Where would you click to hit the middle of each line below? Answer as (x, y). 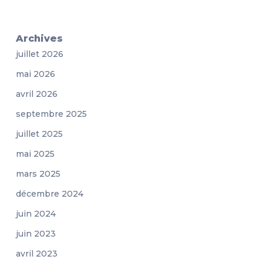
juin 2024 (36, 214)
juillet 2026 (39, 54)
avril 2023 (36, 254)
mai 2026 (35, 74)
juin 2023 (36, 234)
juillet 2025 (39, 134)
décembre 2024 (49, 194)
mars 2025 (38, 174)
